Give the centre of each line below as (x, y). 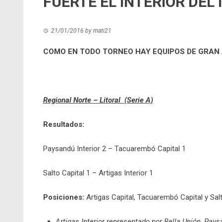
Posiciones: (65, 197)
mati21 (102, 31)
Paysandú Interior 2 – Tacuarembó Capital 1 (114, 149)
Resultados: (64, 124)
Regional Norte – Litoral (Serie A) (98, 100)
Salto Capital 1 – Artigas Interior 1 (98, 173)
